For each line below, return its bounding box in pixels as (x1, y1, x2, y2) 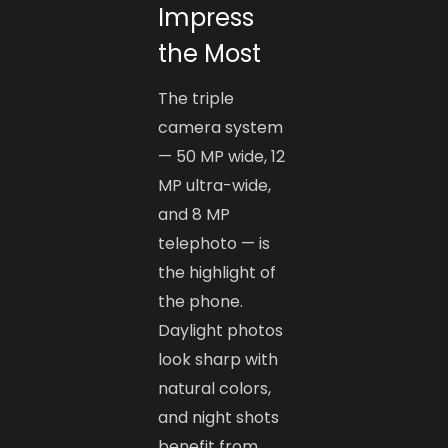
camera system (158, 116, 284, 140)
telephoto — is (158, 232, 271, 256)
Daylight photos (158, 319, 284, 343)
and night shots (158, 406, 280, 430)
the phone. (158, 290, 244, 314)
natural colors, (158, 377, 272, 401)
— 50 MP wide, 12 (158, 145, 286, 169)
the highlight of (158, 261, 277, 285)
